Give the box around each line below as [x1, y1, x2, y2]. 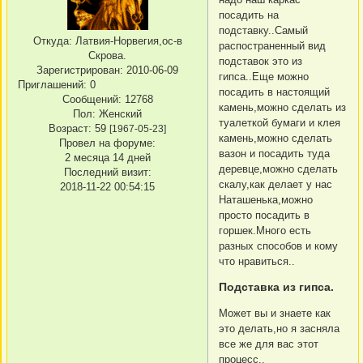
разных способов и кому [219, 239, 338, 252]
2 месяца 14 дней [64, 152, 151, 164]
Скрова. [88, 49, 126, 62]
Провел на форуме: [59, 137, 156, 150]
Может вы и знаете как [219, 306, 331, 319]
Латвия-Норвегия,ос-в [71, 35, 182, 48]
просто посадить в [219, 208, 310, 221]
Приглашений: [18, 79, 87, 92]
